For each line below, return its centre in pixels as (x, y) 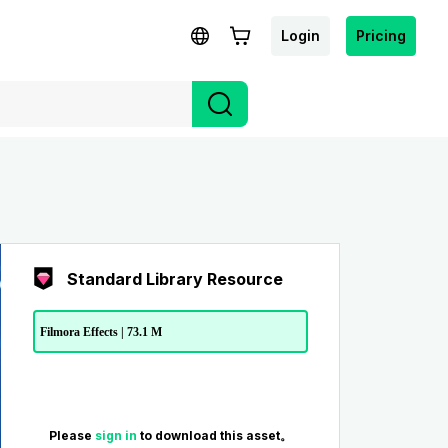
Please (71, 436)
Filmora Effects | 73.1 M (100, 331)
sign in (117, 436)
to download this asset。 (215, 436)
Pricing (381, 35)
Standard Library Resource (174, 279)
